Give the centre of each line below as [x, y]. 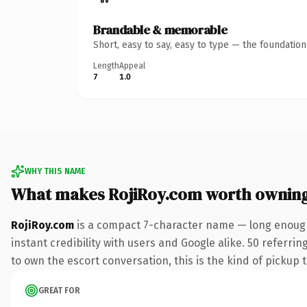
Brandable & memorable [160, 29]
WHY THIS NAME [55, 171]
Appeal [132, 65]
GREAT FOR [59, 290]
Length [106, 65]
